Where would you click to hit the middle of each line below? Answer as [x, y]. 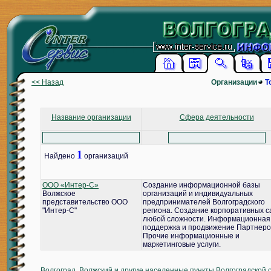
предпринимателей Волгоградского [204, 202]
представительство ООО [85, 202]
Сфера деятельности [217, 117]
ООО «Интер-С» [70, 185]
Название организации [91, 117]
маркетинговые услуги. [182, 244]
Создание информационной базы [201, 185]
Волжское [59, 194]
